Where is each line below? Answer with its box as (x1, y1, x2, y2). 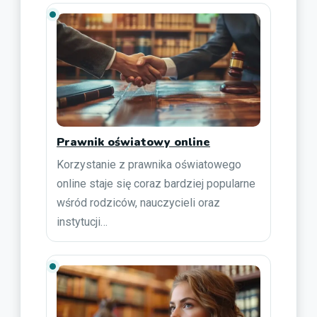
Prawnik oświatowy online (57, 134, 210, 150)
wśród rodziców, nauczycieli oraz (57, 195, 220, 209)
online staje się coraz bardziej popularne (57, 176, 255, 190)
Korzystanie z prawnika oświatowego (57, 157, 241, 171)
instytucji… (57, 214, 108, 229)
